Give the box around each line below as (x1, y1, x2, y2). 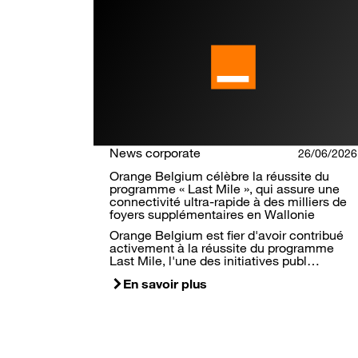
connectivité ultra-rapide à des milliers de (109, 193, 347, 210)
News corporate (109, 145, 201, 161)
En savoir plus (123, 276, 207, 292)
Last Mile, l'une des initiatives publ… (109, 253, 320, 269)
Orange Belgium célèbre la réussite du (109, 168, 329, 185)
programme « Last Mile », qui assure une (109, 181, 340, 197)
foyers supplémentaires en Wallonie (109, 206, 315, 223)
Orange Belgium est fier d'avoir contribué (109, 227, 344, 244)
